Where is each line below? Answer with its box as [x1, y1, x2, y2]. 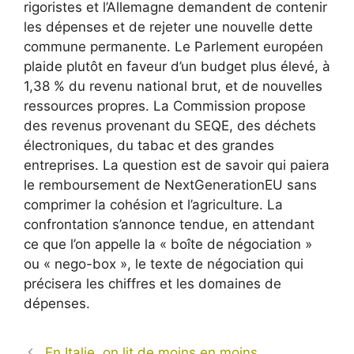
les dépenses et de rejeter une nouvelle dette [24, 18, 313, 35]
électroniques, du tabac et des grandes [24, 137, 274, 153]
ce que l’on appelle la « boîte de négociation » [24, 235, 312, 252]
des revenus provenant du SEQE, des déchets [24, 117, 316, 134]
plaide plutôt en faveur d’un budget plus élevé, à [24, 58, 330, 74]
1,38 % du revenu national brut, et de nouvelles [24, 77, 322, 94]
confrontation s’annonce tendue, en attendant [24, 216, 314, 232]
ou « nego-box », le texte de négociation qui [24, 255, 303, 272]
